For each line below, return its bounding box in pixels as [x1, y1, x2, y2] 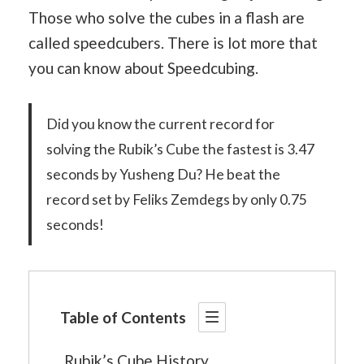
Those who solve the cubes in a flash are [28, 7, 305, 27]
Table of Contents [60, 307, 186, 327]
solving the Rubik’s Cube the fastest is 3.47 [45, 141, 314, 158]
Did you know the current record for [45, 115, 275, 132]
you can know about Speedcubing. [28, 58, 258, 77]
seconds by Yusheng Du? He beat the [45, 166, 280, 183]
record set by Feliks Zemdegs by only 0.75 [45, 191, 307, 208]
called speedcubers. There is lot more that [28, 32, 318, 52]
